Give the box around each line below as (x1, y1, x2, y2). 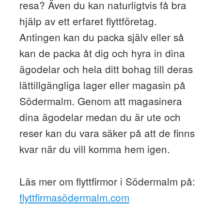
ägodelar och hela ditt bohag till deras (19, 61, 193, 76)
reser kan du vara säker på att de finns (19, 125, 195, 140)
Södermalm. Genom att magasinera (19, 93, 182, 108)
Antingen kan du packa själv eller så (19, 29, 184, 44)
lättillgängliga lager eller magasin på (19, 77, 186, 92)
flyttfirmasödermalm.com (19, 189, 129, 204)
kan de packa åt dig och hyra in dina (19, 45, 185, 60)
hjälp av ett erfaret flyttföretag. (19, 13, 157, 28)
